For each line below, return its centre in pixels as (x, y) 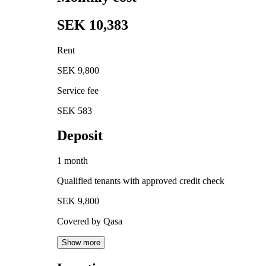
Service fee (78, 90)
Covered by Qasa (90, 221)
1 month (72, 161)
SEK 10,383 (93, 25)
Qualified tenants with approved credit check (141, 181)
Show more (81, 243)
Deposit (80, 136)
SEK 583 (75, 110)
